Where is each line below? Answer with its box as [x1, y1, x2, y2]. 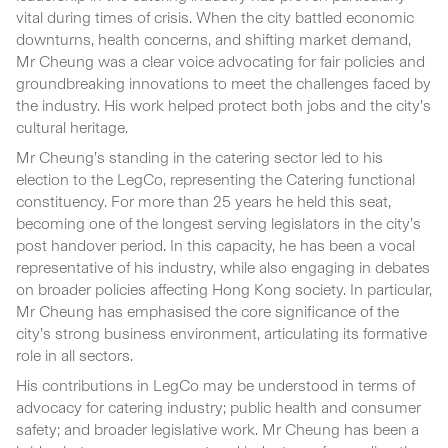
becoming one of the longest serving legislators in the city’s [16, 213, 421, 233]
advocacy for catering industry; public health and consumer [16, 397, 421, 417]
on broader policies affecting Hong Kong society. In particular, [16, 279, 432, 299]
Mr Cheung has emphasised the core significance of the [16, 301, 399, 321]
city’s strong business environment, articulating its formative [16, 323, 427, 343]
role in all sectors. [16, 345, 133, 365]
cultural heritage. [16, 117, 128, 137]
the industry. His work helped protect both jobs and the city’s [16, 95, 431, 115]
